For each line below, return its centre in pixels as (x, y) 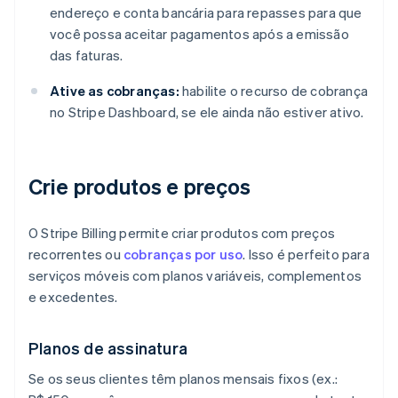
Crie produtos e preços (140, 187)
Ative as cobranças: (115, 91)
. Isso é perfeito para (306, 255)
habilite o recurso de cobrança (274, 91)
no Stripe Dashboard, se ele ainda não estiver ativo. (207, 112)
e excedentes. (73, 297)
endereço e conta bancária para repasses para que (206, 13)
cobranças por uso (183, 255)
